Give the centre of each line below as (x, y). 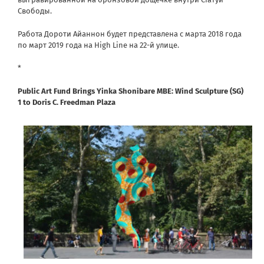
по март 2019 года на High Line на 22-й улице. (98, 45)
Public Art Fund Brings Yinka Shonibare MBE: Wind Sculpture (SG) (131, 91)
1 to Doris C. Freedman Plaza (67, 103)
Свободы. (35, 11)
